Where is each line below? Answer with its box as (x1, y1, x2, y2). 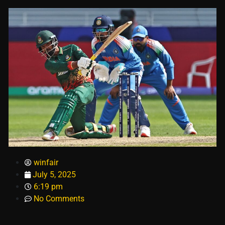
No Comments (34, 194, 84, 204)
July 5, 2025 (33, 170, 76, 180)
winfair (34, 158, 58, 168)
